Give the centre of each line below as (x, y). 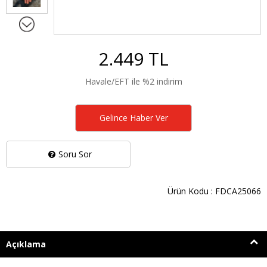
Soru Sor (75, 154)
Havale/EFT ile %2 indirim (133, 81)
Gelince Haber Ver (133, 117)
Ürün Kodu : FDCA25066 (214, 191)
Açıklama (26, 244)
